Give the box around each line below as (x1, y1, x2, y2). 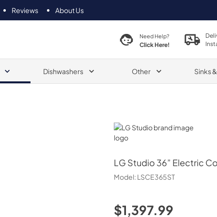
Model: (113, 172, 137, 181)
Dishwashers (43, 66, 83, 76)
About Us (55, 5, 84, 15)
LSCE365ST (137, 172, 175, 181)
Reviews (12, 5, 38, 15)
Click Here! (139, 40, 170, 48)
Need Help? (139, 32, 169, 39)
